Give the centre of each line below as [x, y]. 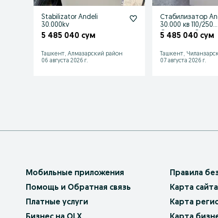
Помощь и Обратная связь [78, 188]
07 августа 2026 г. [183, 61]
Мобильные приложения [75, 173]
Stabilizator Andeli [70, 17]
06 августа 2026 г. [65, 61]
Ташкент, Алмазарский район [82, 54]
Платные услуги [57, 202]
